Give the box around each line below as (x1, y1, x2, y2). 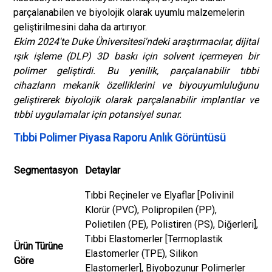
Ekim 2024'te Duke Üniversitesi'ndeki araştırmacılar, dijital (13, 36, 259, 47)
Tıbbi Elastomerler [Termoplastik (85, 233, 223, 245)
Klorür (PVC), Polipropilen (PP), (85, 204, 217, 216)
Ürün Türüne (14, 240, 63, 252)
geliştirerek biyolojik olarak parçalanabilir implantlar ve (13, 94, 259, 106)
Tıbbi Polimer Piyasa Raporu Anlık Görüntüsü (13, 131, 226, 144)
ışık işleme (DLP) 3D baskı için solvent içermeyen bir (13, 50, 259, 62)
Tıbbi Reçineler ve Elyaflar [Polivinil (85, 189, 234, 201)
